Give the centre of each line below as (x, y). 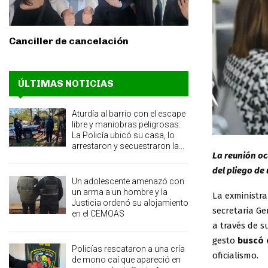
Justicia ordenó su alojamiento (130, 203)
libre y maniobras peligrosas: (126, 125)
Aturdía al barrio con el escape (129, 114)
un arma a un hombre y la (120, 192)
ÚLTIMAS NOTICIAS (66, 84)
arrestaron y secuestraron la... (128, 146)
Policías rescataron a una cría (128, 249)
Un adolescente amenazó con (128, 182)
